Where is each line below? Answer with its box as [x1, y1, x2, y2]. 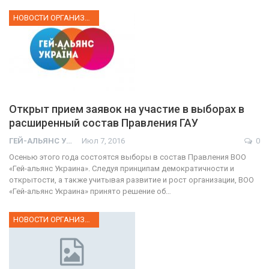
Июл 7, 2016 [82, 136, 125, 145]
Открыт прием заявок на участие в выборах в [9, 102, 244, 115]
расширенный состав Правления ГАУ [9, 116, 198, 129]
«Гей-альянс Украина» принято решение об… [9, 186, 171, 196]
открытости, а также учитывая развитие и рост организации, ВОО [9, 175, 254, 184]
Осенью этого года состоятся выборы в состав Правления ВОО [9, 152, 246, 162]
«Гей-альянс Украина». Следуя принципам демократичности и [9, 163, 234, 173]
